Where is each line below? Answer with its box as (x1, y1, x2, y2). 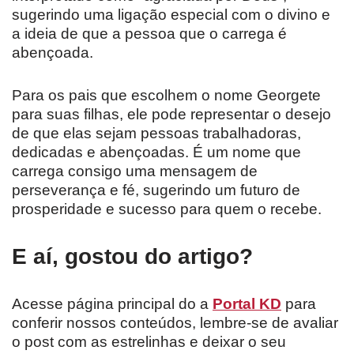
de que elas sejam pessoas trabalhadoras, (12, 125, 301, 142)
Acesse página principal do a (12, 296, 213, 313)
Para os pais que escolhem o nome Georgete (12, 87, 321, 104)
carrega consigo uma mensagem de (12, 163, 258, 180)
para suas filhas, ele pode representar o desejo (12, 106, 331, 123)
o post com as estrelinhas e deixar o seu (12, 333, 286, 351)
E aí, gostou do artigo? (12, 244, 253, 269)
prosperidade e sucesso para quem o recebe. (12, 201, 322, 218)
